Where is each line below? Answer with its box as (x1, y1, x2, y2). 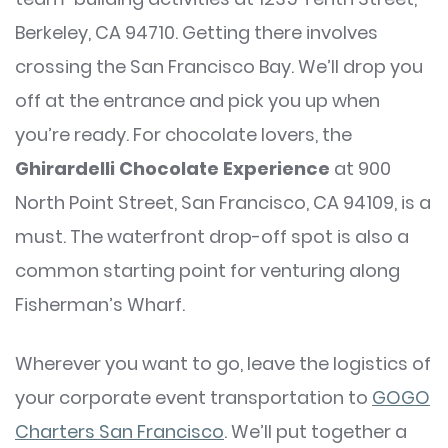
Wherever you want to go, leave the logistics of (15, 351, 431, 377)
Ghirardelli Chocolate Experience (15, 156, 334, 182)
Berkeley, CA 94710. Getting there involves (15, 20, 378, 46)
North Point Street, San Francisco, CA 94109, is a (15, 190, 431, 216)
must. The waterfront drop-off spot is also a (15, 224, 409, 250)
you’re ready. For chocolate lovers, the (15, 122, 352, 148)
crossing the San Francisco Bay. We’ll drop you (15, 54, 423, 80)
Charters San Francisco (15, 419, 224, 445)
